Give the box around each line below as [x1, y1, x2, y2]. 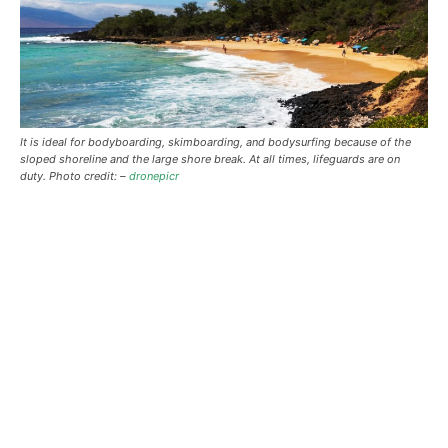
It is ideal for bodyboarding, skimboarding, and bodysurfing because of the [20, 134, 411, 149]
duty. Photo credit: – [20, 168, 129, 183]
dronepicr [129, 168, 179, 183]
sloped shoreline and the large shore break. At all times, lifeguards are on [20, 151, 400, 166]
